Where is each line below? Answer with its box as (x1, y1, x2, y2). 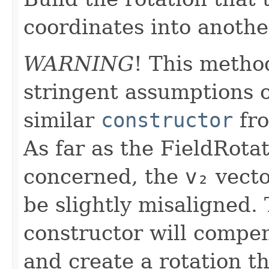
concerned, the (23, 164, 185, 189)
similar (23, 107, 101, 132)
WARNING (23, 51, 134, 76)
